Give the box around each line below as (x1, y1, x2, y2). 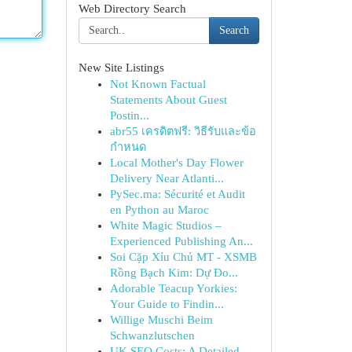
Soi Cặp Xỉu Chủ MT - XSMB (109, 251, 257, 263)
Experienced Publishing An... (109, 235, 253, 247)
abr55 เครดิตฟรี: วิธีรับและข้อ (109, 125, 256, 137)
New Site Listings (78, 61, 164, 74)
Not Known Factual (109, 78, 206, 90)
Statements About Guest (109, 93, 227, 106)
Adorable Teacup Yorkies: (109, 282, 237, 295)
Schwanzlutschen (109, 329, 195, 342)
